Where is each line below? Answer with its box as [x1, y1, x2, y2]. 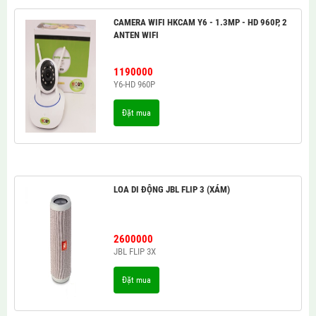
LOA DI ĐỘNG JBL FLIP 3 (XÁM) [113, 184, 230, 195]
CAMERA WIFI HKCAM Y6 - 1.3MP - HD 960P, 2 [113, 17, 287, 28]
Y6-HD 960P [113, 79, 155, 90]
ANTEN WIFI [113, 30, 159, 40]
